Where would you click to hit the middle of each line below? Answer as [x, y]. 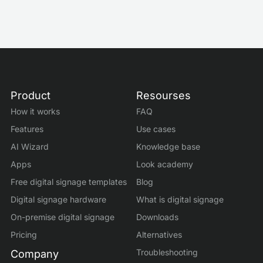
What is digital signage [180, 199]
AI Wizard [30, 146]
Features [27, 129]
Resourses [163, 95]
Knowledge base [168, 146]
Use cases [156, 129]
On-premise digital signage [63, 217]
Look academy [165, 164]
